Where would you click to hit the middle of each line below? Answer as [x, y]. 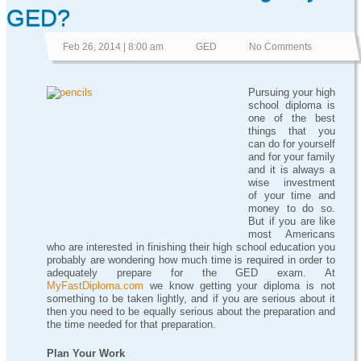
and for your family [292, 157]
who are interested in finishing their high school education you [191, 247]
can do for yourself [292, 144]
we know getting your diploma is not [240, 286]
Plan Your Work [86, 353]
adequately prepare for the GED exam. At [191, 273]
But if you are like [292, 221]
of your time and [292, 195]
